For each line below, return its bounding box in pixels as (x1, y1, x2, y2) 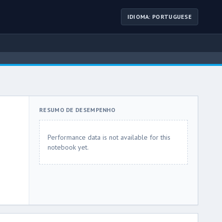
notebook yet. (48, 143, 89, 152)
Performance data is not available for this (48, 133, 170, 142)
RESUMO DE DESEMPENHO (39, 106, 115, 113)
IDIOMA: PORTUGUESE (127, 13, 192, 20)
